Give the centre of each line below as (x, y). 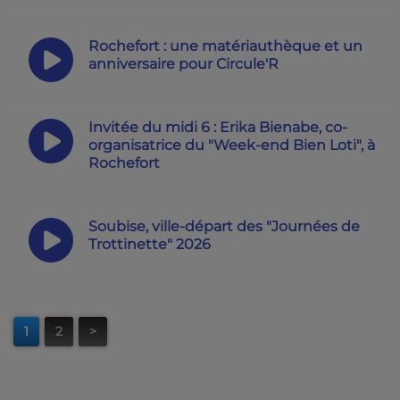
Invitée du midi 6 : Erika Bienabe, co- (217, 127)
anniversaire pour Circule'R (183, 63)
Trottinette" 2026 (149, 244)
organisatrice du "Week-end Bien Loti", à (231, 145)
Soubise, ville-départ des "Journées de (224, 226)
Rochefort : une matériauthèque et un (225, 46)
